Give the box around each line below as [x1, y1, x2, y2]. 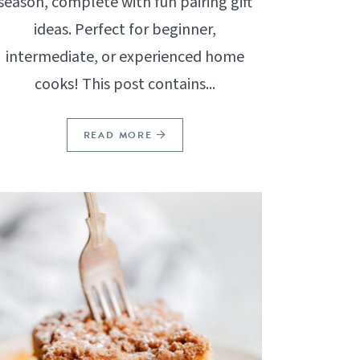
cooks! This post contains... [35, 73, 215, 96]
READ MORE [83, 128, 157, 143]
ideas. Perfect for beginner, [34, 18, 216, 42]
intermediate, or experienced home [6, 46, 244, 69]
